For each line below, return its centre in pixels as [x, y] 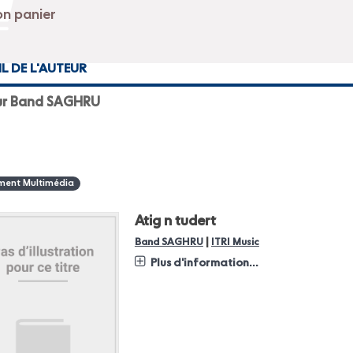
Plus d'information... [204, 263]
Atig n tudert [175, 221]
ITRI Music [235, 242]
